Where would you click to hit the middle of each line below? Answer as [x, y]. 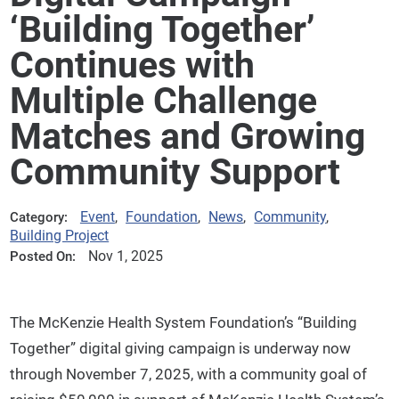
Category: [39, 218]
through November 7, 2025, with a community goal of [189, 374]
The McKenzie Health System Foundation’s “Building [184, 322]
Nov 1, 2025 [125, 256]
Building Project [60, 236]
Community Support [175, 171]
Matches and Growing [188, 136]
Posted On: [43, 256]
